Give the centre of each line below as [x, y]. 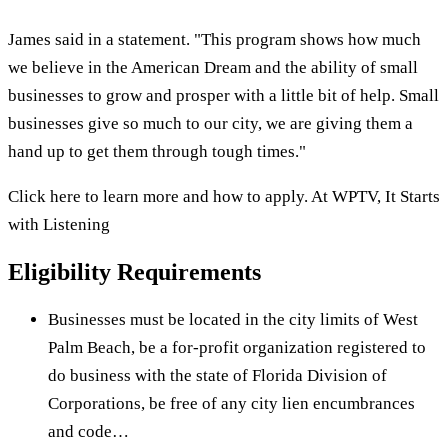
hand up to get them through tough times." [157, 151]
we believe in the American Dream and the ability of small [213, 67]
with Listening [59, 224]
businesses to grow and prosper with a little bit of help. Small [223, 95]
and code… [88, 431]
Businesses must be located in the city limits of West [233, 319]
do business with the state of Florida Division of [217, 375]
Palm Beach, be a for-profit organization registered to [237, 347]
